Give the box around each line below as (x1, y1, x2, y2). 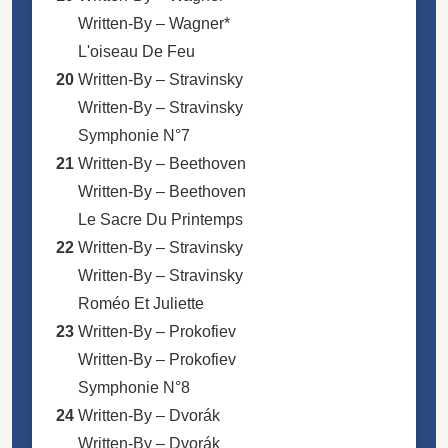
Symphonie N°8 (78, 378, 190, 396)
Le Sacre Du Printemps (78, 210, 243, 228)
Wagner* (169, 14, 230, 32)
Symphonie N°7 (78, 126, 190, 144)
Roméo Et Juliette (78, 294, 204, 312)
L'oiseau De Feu (78, 42, 195, 60)
